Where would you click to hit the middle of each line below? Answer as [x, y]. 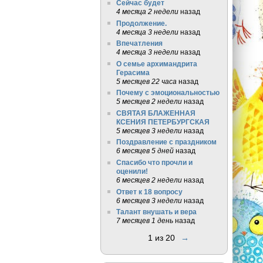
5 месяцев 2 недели [149, 102]
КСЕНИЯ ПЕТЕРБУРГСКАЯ [163, 122]
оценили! [132, 171]
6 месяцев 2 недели [149, 180]
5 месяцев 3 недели [149, 130]
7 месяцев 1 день [144, 221]
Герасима [133, 72]
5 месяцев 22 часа [146, 81]
